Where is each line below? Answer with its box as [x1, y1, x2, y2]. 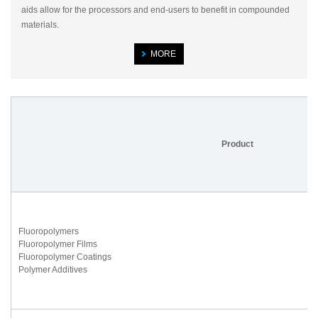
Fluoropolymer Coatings [18, 252, 111, 263]
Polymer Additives [18, 265, 87, 275]
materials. [21, 20, 59, 31]
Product [221, 139, 253, 150]
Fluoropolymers [18, 226, 79, 237]
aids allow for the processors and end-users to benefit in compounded [21, 5, 290, 16]
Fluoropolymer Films [18, 239, 97, 250]
